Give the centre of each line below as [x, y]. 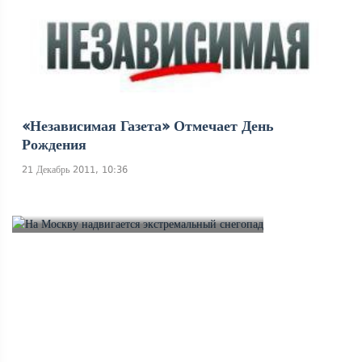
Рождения [54, 145]
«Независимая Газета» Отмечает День [148, 126]
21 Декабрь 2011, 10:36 [75, 170]
